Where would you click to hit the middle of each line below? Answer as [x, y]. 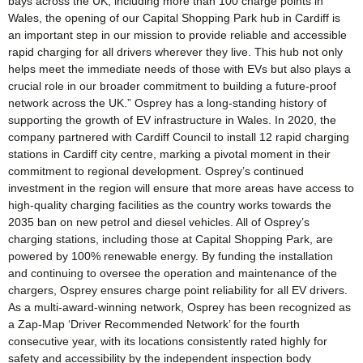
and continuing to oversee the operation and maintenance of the [173, 273]
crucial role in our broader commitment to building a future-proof [172, 86]
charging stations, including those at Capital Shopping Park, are [171, 239]
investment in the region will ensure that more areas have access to [181, 188]
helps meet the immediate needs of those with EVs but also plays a [179, 69]
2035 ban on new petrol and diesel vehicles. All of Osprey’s [159, 222]
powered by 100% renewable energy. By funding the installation [171, 256]
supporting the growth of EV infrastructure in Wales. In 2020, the [172, 120]
